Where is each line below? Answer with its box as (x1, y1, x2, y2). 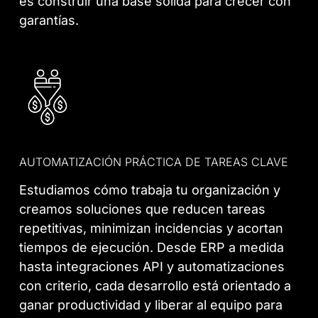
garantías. (19, 13, 79, 28)
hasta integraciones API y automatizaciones (19, 259, 285, 275)
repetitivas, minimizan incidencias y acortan (19, 221, 284, 236)
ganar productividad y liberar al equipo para (19, 297, 283, 313)
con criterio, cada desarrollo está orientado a (19, 278, 292, 294)
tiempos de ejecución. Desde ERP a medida (19, 240, 285, 256)
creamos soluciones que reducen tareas (19, 202, 266, 217)
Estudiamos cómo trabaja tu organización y (19, 182, 281, 198)
